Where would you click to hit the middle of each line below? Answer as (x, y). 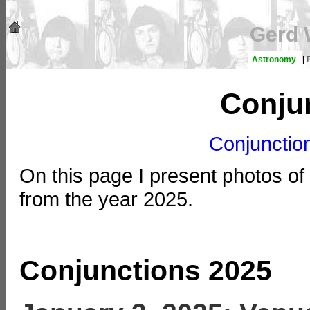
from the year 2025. (106, 199)
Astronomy (275, 60)
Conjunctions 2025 (146, 270)
